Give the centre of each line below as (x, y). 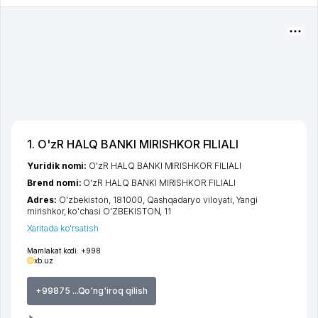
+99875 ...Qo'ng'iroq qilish (92, 291)
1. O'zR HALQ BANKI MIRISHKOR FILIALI (133, 144)
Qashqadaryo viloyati (189, 200)
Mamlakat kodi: (53, 251)
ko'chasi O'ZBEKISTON (114, 211)
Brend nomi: (55, 183)
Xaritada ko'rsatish (63, 228)
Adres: (43, 200)
